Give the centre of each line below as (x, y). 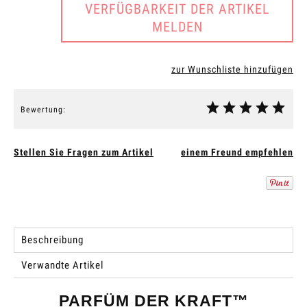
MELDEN (177, 27)
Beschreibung (52, 240)
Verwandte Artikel (62, 265)
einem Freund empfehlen (237, 152)
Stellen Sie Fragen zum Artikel (84, 152)
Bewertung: (43, 109)
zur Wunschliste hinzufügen (232, 69)
